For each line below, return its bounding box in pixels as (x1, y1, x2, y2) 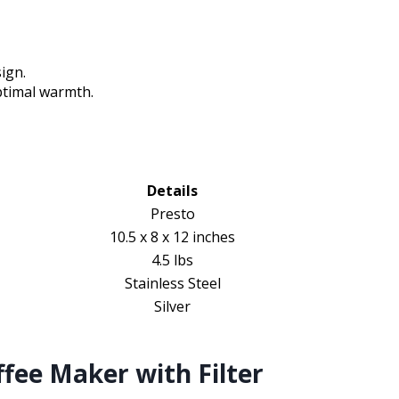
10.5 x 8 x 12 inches (110, 227, 235, 248)
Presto (150, 204, 195, 224)
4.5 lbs (151, 250, 193, 271)
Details (147, 181, 198, 201)
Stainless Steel (124, 273, 221, 294)
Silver (154, 297, 191, 317)
